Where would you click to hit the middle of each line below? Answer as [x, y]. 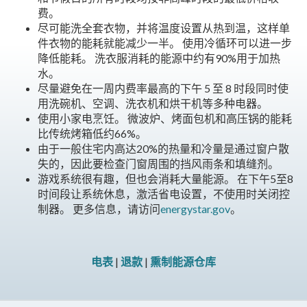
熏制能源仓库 [183, 262]
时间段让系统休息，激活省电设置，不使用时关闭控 [164, 194]
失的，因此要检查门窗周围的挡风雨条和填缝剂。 [158, 164]
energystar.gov [195, 209]
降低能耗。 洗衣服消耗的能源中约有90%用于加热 [159, 58]
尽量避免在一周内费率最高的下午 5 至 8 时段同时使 [163, 88]
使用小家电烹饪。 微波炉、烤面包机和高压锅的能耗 [165, 119]
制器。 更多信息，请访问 [99, 209]
